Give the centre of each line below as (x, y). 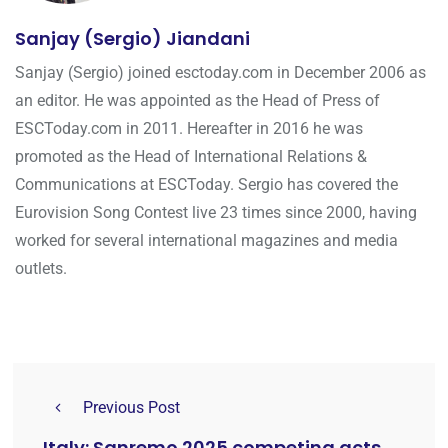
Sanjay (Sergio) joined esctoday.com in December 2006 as (220, 73)
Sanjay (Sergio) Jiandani (132, 39)
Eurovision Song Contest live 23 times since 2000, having (216, 213)
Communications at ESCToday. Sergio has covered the (206, 185)
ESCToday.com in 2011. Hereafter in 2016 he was (189, 129)
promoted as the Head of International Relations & (191, 157)
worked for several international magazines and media (206, 241)
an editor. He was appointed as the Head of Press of (197, 101)
